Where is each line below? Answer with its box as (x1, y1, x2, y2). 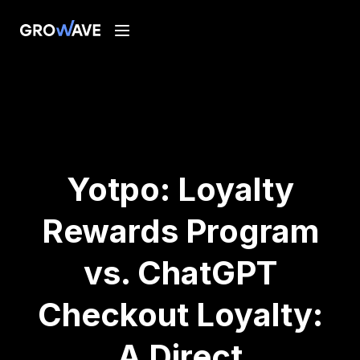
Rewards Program (41, 211, 319, 251)
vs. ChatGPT (83, 253, 277, 292)
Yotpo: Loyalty (66, 170, 294, 209)
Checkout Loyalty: (37, 295, 323, 334)
